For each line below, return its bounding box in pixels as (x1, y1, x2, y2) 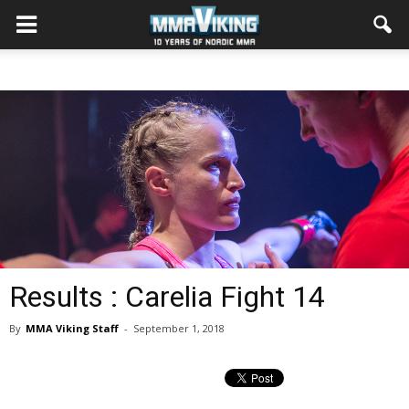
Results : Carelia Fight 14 (9, 279, 325, 314)
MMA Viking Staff (26, 321, 119, 335)
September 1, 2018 (133, 321, 225, 335)
